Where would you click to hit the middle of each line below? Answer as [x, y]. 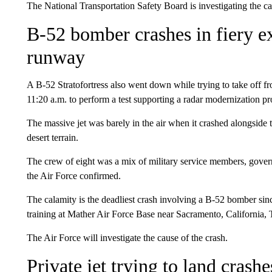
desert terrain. [52, 138]
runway [56, 57]
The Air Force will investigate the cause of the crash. [127, 238]
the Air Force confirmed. [73, 176]
